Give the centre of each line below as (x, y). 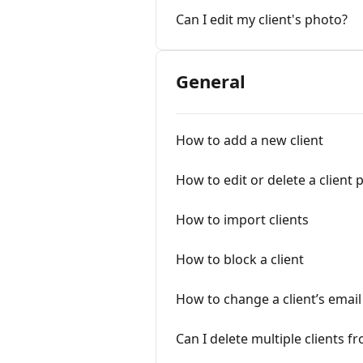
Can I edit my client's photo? (262, 19)
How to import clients (242, 220)
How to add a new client (250, 140)
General (211, 81)
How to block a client (240, 259)
